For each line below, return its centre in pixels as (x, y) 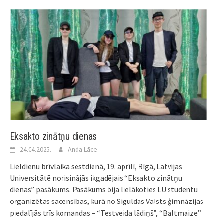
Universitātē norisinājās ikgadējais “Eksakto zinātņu (96, 178)
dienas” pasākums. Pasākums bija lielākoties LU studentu (104, 190)
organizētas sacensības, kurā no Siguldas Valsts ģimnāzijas (107, 201)
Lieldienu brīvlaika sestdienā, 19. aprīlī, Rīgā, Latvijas (96, 166)
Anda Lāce (83, 149)
